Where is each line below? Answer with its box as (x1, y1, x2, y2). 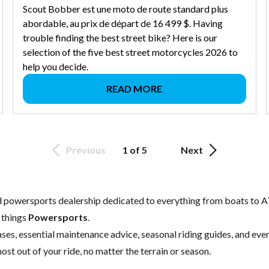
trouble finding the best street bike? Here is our (23, 32, 218, 44)
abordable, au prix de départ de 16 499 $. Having (23, 17, 223, 29)
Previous (66, 144, 106, 156)
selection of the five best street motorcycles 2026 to (23, 46, 238, 58)
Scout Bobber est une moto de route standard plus (23, 3, 229, 15)
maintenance (56, 228, 109, 240)
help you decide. (23, 61, 89, 73)
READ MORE (106, 83, 163, 95)
